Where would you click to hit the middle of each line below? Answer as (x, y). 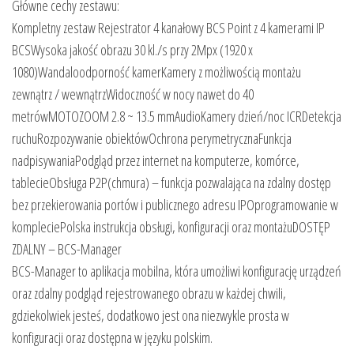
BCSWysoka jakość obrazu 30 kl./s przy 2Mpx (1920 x (132, 49)
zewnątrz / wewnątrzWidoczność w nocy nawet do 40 (133, 94)
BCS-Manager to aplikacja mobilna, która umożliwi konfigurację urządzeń (177, 271)
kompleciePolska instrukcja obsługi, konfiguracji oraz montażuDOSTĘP (171, 226)
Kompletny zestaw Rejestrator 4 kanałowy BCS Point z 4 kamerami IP (168, 27)
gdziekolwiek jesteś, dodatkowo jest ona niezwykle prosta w (151, 315)
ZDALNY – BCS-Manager (67, 249)
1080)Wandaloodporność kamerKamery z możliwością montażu (156, 72)
